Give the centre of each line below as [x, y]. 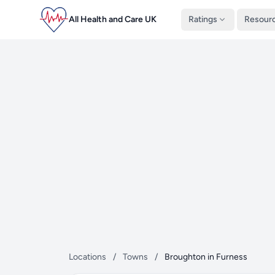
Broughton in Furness [206, 257]
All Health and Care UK [113, 19]
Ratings [203, 19]
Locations [87, 257]
